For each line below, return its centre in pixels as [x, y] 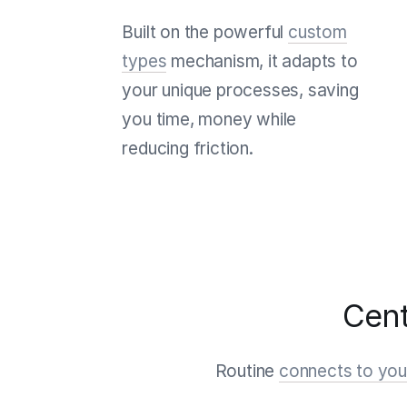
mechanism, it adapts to [262, 61]
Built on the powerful [205, 32]
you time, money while [209, 119]
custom [318, 32]
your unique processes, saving [240, 90]
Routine [247, 371]
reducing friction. [188, 148]
